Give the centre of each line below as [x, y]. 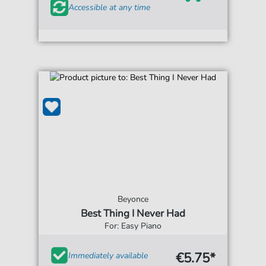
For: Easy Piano [133, 226]
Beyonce [133, 199]
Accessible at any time [110, 7]
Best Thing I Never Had [133, 213]
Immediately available [108, 255]
